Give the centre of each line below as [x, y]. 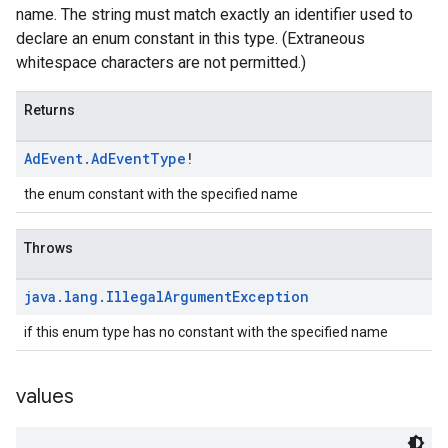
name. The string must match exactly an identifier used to [214, 14]
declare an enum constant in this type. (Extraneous [190, 38]
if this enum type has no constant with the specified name [206, 332]
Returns [49, 110]
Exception [270, 296]
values [45, 396]
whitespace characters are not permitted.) [161, 62]
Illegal [135, 296]
